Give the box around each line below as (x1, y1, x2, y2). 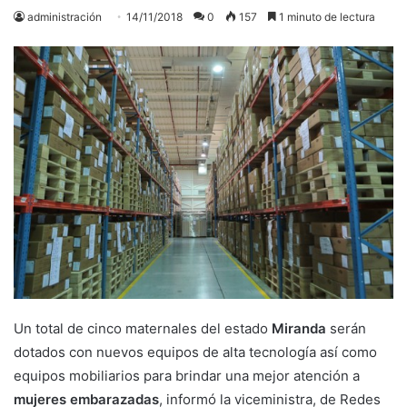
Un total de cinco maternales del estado (14, 319, 272, 337)
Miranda (272, 319, 330, 337)
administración (27, 9, 102, 24)
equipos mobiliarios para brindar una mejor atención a (14, 366, 360, 384)
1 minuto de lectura (276, 9, 375, 24)
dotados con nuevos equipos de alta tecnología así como (14, 342, 377, 361)
